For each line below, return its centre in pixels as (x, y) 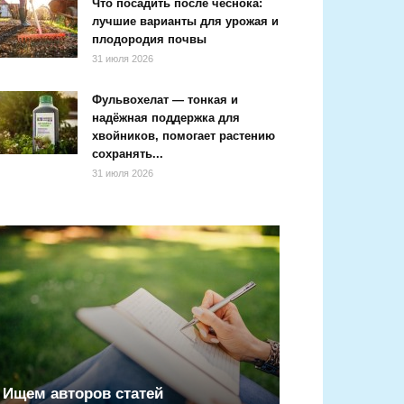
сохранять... (128, 154)
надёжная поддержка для (166, 118)
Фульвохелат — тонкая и (165, 100)
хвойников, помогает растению (184, 136)
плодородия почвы (149, 39)
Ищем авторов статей (83, 394)
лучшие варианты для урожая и (185, 21)
